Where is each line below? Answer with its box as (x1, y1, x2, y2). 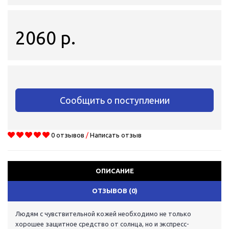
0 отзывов (51, 131, 84, 139)
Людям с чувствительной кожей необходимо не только (15, 210, 191, 218)
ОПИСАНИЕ (95, 167, 134, 175)
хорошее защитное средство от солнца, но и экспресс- (15, 220, 189, 228)
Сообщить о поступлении (59, 95, 170, 106)
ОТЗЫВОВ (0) (91, 187, 138, 195)
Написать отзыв (90, 131, 142, 139)
